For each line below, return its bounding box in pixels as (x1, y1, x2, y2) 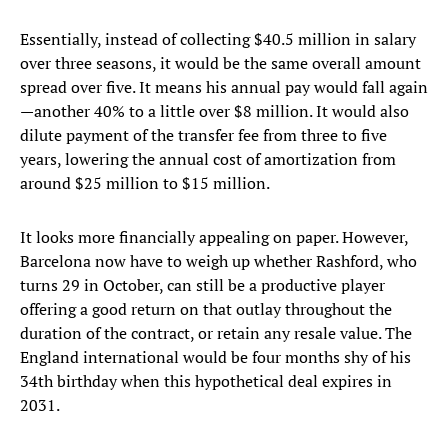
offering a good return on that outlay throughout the (20, 298, 392, 321)
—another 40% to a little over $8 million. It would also (20, 100, 409, 123)
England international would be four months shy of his (20, 346, 411, 369)
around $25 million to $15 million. (20, 172, 270, 195)
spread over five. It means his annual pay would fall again (20, 76, 428, 99)
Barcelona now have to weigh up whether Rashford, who (20, 250, 417, 273)
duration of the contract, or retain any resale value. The (20, 322, 412, 345)
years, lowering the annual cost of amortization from (20, 148, 396, 171)
